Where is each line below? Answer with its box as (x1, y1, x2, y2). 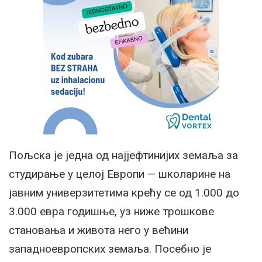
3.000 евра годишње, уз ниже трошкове (9, 205, 214, 219)
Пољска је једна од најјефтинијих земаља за (9, 149, 238, 163)
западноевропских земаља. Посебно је (9, 242, 211, 256)
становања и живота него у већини (9, 223, 188, 237)
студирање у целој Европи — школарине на (9, 167, 230, 181)
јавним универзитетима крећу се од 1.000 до (9, 186, 239, 200)
